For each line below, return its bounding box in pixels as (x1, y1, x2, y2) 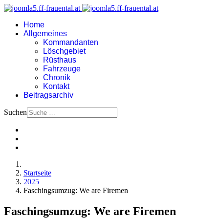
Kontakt (43, 82, 69, 90)
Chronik (43, 73, 70, 82)
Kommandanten (43, 38, 98, 46)
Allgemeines (23, 29, 67, 38)
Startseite (23, 169, 51, 177)
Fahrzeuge (43, 65, 81, 73)
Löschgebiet (43, 47, 86, 55)
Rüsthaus (43, 56, 76, 64)
